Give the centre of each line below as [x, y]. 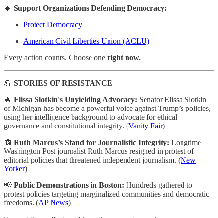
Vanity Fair [145, 126]
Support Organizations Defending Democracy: [90, 8]
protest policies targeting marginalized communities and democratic [107, 194]
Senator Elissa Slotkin [172, 99]
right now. [124, 57]
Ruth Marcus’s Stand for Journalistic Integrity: [91, 142]
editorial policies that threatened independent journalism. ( [92, 160]
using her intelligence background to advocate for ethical [91, 117]
